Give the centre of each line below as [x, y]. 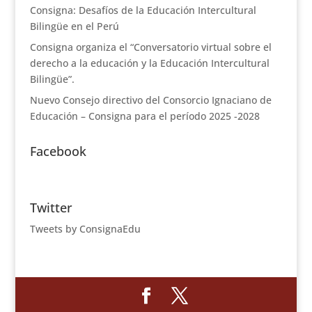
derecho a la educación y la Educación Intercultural [149, 63]
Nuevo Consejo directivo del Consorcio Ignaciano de [150, 100]
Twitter [51, 208]
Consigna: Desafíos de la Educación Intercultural [143, 10]
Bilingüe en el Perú [74, 26]
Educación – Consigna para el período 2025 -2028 [145, 116]
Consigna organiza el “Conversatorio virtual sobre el [150, 47]
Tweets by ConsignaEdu [85, 229]
